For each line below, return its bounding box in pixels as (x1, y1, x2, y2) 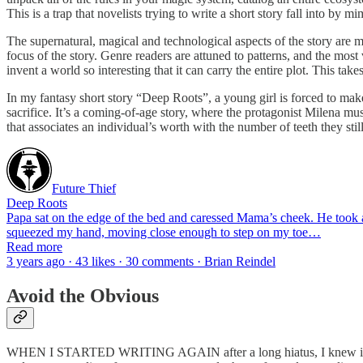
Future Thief (52, 181, 116, 195)
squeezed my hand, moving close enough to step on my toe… (6, 224, 321, 239)
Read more (6, 239, 62, 254)
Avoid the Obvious (6, 284, 159, 306)
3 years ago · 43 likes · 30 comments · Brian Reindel (6, 254, 275, 268)
